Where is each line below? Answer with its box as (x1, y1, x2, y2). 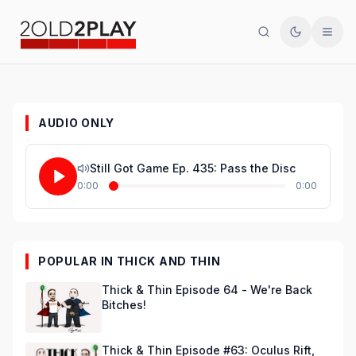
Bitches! (102, 298, 146, 311)
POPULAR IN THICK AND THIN (38, 254, 221, 268)
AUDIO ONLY (38, 116, 114, 130)
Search (262, 31, 302, 45)
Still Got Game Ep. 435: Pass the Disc (90, 161, 296, 175)
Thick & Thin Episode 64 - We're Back (102, 283, 312, 296)
